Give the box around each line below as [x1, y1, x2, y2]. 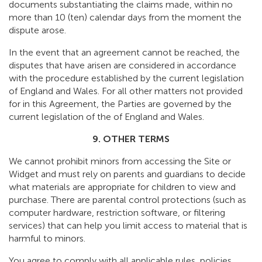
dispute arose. [9, 25, 66, 36]
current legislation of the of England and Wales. [9, 111, 204, 123]
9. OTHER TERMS [92, 133, 170, 145]
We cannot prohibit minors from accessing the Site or [9, 156, 231, 167]
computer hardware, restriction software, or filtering [9, 207, 225, 219]
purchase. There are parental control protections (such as [9, 194, 246, 206]
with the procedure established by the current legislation [9, 73, 244, 84]
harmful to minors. [9, 233, 85, 244]
